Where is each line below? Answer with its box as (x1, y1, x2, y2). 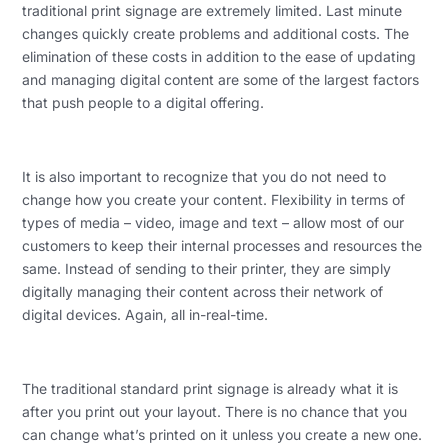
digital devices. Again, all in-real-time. (22, 306, 269, 324)
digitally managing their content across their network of (22, 283, 384, 301)
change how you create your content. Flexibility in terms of (22, 191, 406, 209)
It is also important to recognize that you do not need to (22, 168, 387, 186)
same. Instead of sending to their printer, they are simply (22, 260, 392, 278)
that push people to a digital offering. (22, 94, 265, 112)
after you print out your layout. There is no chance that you (22, 403, 408, 421)
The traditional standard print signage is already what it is (22, 380, 399, 398)
